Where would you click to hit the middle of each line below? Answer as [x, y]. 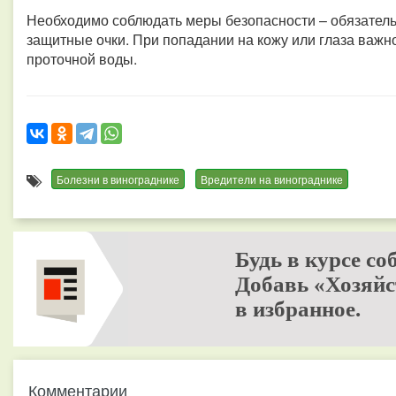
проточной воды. [82, 59]
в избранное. [297, 309]
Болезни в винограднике [118, 179]
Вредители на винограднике [272, 179]
